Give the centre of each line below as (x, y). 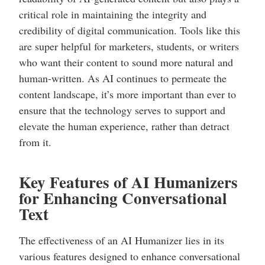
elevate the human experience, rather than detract (124, 126)
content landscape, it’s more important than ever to (127, 94)
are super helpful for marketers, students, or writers (129, 46)
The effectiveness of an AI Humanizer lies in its (122, 240)
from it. (35, 142)
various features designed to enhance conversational (130, 256)
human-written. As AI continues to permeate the (123, 78)
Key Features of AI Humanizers (128, 182)
